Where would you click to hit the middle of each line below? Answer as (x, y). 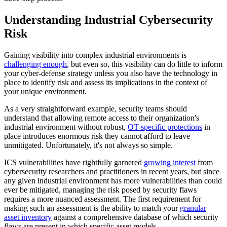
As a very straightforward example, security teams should (96, 108)
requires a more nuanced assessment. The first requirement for (103, 199)
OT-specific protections (165, 127)
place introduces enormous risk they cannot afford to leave (97, 136)
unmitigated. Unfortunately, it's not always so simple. (88, 145)
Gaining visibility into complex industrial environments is (95, 55)
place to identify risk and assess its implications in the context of (106, 82)
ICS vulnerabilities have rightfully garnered (74, 162)
